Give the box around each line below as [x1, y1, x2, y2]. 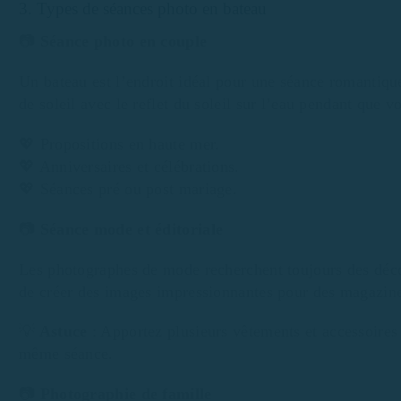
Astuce [35, 322, 88, 341]
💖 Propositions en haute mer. [19, 135, 220, 154]
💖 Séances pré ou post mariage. [19, 180, 237, 199]
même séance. [19, 345, 114, 363]
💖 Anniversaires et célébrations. [19, 158, 240, 176]
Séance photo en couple [39, 32, 208, 51]
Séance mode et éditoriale [39, 219, 224, 238]
